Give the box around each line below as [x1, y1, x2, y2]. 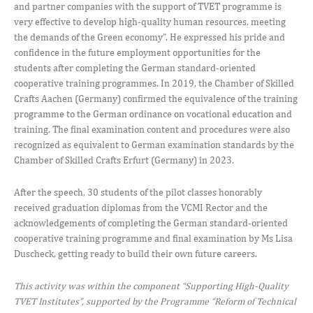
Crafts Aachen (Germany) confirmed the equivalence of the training [14, 92, 298, 104]
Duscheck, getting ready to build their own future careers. [14, 247, 257, 259]
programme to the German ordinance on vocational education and [14, 108, 292, 119]
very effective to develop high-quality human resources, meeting [14, 15, 286, 27]
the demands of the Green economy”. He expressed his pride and [14, 31, 285, 43]
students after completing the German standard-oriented [14, 61, 256, 73]
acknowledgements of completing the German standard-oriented [14, 217, 288, 228]
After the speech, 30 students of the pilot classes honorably [14, 186, 262, 198]
